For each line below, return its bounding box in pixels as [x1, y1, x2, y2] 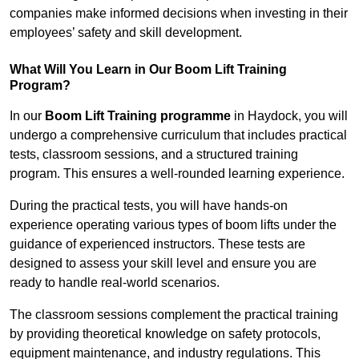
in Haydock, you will [231, 109, 348, 123]
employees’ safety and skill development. [10, 26, 242, 40]
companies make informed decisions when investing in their [10, 6, 348, 21]
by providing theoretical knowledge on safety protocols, [10, 327, 321, 341]
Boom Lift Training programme [45, 109, 231, 123]
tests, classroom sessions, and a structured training [10, 147, 298, 162]
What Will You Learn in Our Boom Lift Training [10, 63, 287, 77]
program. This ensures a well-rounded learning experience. [10, 167, 345, 181]
